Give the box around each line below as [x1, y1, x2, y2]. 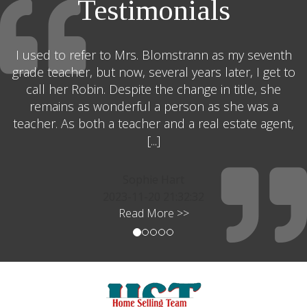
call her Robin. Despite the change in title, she [26, 81, 281, 97]
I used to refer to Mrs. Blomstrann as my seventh [15, 47, 292, 63]
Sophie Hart [123, 172, 184, 187]
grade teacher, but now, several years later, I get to [12, 64, 295, 80]
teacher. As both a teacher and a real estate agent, [13, 115, 294, 132]
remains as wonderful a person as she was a [29, 98, 278, 114]
